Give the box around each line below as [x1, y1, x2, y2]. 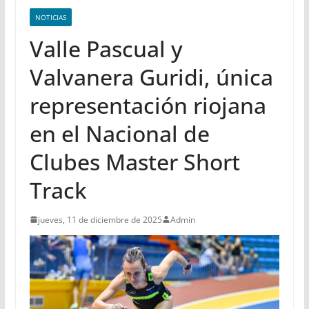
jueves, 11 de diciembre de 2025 [37, 213, 162, 226]
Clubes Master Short [29, 146, 240, 177]
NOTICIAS [34, 12, 66, 22]
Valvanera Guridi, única [29, 61, 273, 92]
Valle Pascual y [29, 33, 183, 63]
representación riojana [29, 90, 266, 120]
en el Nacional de [29, 118, 210, 148]
